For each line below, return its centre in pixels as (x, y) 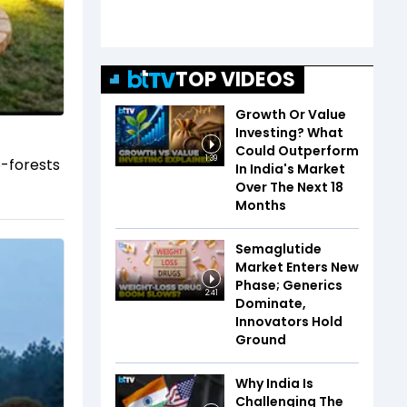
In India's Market (290, 169)
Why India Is (274, 383)
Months (261, 205)
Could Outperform (297, 150)
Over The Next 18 (289, 187)
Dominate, (271, 303)
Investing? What (289, 132)
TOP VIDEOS (235, 79)
